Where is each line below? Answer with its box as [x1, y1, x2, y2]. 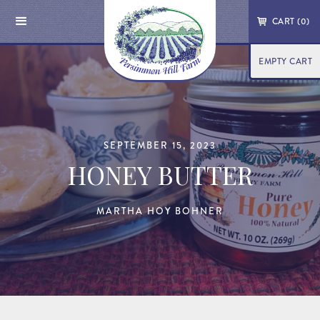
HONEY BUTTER [67, 158, 253, 191]
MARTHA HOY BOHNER [96, 204, 224, 218]
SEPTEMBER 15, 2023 [103, 139, 216, 152]
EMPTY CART [259, 55, 312, 68]
